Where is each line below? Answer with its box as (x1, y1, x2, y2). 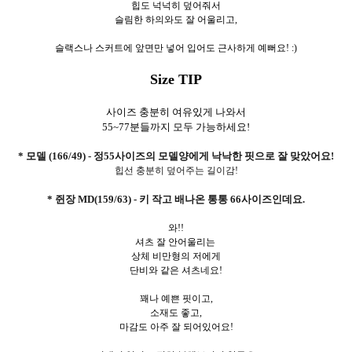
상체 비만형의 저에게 (131, 250, 221, 262)
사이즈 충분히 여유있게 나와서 (106, 105, 246, 118)
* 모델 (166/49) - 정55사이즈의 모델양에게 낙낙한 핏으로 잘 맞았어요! (18, 149, 334, 162)
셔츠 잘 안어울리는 (134, 236, 218, 247)
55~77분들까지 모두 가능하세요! (102, 120, 250, 133)
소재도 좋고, (150, 306, 202, 318)
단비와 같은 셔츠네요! (130, 264, 222, 276)
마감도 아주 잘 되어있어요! (119, 321, 233, 332)
